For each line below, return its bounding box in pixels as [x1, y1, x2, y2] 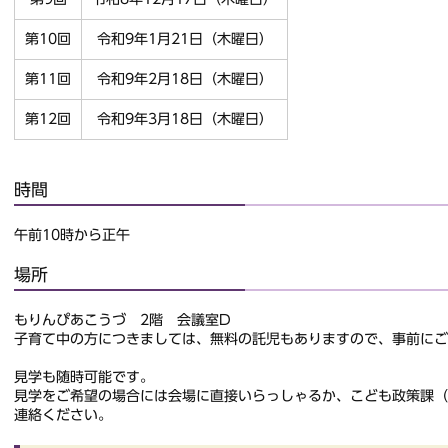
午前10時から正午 [14, 228, 130, 243]
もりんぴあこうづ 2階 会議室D [14, 313, 231, 328]
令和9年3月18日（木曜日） [96, 112, 273, 127]
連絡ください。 [14, 408, 112, 423]
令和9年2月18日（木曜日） [96, 72, 273, 87]
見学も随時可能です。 [14, 370, 154, 385]
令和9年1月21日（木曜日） [96, 32, 273, 47]
